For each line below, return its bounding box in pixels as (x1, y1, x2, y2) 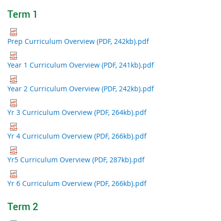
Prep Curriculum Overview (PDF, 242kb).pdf (7, 37, 149, 46)
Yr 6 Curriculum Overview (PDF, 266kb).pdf (7, 179, 147, 188)
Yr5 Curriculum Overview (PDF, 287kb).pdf (7, 155, 145, 165)
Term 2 (7, 199, 38, 213)
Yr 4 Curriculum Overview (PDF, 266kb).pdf (7, 131, 147, 141)
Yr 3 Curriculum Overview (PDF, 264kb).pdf (7, 108, 147, 117)
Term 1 (7, 7, 38, 21)
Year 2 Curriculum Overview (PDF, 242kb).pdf (7, 84, 154, 94)
